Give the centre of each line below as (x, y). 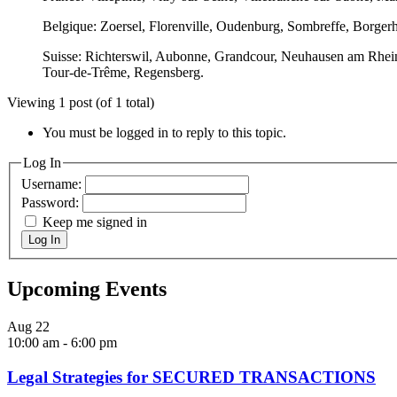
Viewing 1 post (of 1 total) (81, 102)
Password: (52, 203)
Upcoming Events (87, 289)
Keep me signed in (95, 222)
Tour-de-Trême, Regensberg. (123, 72)
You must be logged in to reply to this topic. (164, 132)
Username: (53, 184)
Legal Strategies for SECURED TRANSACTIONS (191, 377)
